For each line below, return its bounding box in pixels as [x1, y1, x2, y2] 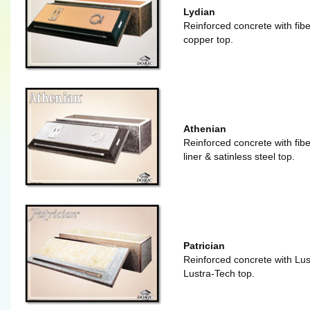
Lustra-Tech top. [183, 268, 255, 279]
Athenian [183, 123, 226, 134]
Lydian [183, 6, 215, 17]
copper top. [183, 34, 233, 45]
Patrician [183, 240, 225, 251]
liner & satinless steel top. [183, 151, 295, 162]
